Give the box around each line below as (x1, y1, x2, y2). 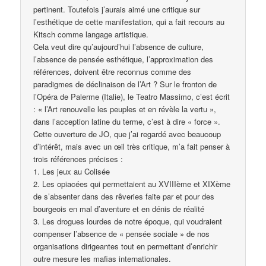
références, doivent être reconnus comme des (33, 65, 192, 77)
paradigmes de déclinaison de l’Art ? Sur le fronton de (33, 78, 217, 90)
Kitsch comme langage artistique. (33, 28, 149, 40)
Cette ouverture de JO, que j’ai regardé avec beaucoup (33, 128, 221, 140)
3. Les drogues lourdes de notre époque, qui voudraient (33, 215, 223, 227)
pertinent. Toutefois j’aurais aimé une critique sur (33, 3, 201, 15)
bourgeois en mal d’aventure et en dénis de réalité (33, 202, 205, 214)
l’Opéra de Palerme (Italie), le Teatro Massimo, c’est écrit (33, 90, 230, 102)
